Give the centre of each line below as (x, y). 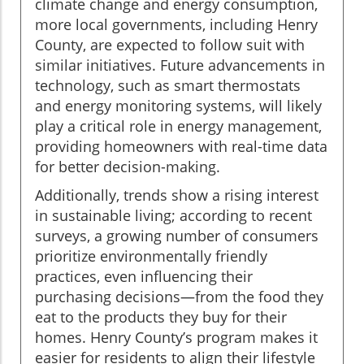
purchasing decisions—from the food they (179, 296)
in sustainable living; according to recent (173, 215)
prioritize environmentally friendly (151, 256)
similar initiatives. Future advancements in (180, 65)
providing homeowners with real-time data (181, 146)
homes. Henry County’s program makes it (176, 337)
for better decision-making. (128, 166)
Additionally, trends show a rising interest (177, 195)
